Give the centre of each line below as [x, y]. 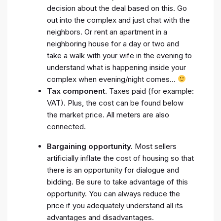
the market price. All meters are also [108, 114]
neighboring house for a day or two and [113, 43]
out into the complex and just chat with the [118, 20]
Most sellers [155, 146]
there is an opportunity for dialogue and [113, 170]
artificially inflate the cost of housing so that [120, 158]
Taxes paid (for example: [150, 91]
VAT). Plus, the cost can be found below [115, 103]
